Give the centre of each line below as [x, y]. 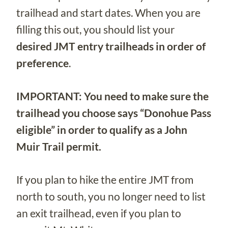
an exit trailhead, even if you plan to [99, 213]
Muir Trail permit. [59, 146]
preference [42, 63]
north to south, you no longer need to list [111, 196]
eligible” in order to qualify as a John [102, 129]
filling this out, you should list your [95, 29]
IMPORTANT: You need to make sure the [112, 96]
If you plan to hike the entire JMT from [105, 179]
